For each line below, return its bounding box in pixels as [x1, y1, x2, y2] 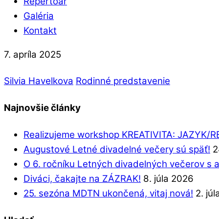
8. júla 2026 [143, 173, 194, 184]
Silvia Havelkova [4, 75, 73, 87]
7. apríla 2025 [4, 49, 61, 61]
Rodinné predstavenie [76, 75, 170, 87]
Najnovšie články [4, 102, 81, 113]
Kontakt [23, 25, 57, 37]
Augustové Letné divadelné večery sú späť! [23, 143, 210, 155]
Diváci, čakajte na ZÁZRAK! [23, 173, 141, 184]
